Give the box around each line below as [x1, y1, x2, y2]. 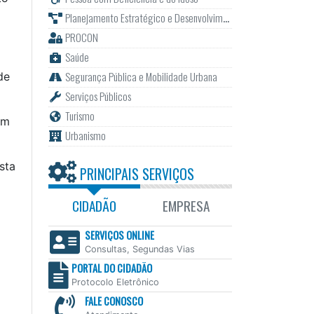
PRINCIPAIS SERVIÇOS [76, 163, 194, 185]
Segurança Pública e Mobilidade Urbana [64, 69, 217, 85]
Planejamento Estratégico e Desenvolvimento [64, 10, 223, 26]
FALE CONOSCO [84, 294, 143, 309]
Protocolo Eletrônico [71, 277, 159, 288]
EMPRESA [162, 196, 210, 217]
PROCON [64, 29, 98, 46]
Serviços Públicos [64, 88, 131, 104]
